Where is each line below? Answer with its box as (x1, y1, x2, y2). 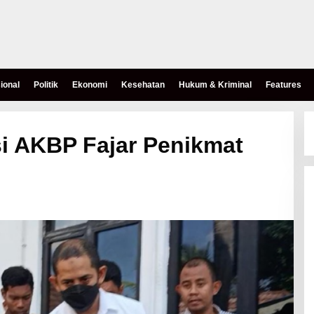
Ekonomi (72, 80, 107, 90)
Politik (34, 80, 58, 90)
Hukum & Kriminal (179, 80, 252, 90)
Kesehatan (121, 80, 165, 90)
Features (266, 80, 301, 90)
